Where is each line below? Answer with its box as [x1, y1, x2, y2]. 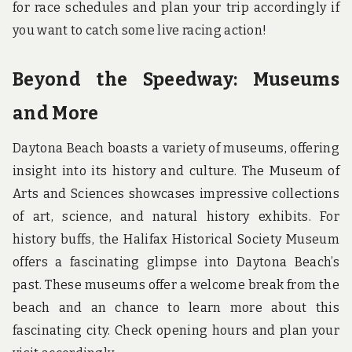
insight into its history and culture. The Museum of [13, 163, 339, 178]
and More [13, 101, 99, 124]
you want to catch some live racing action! [13, 23, 267, 38]
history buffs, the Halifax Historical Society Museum [13, 231, 339, 247]
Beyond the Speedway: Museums [13, 68, 339, 90]
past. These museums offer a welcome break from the [13, 277, 339, 292]
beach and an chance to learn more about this [13, 299, 339, 315]
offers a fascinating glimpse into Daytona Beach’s [13, 254, 339, 269]
